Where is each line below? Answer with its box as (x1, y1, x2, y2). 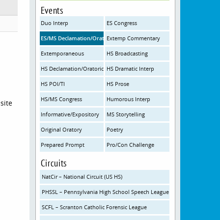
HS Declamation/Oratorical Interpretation (41, 65, 145, 72)
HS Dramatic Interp (107, 65, 155, 72)
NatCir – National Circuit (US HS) (41, 173, 122, 180)
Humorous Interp (107, 95, 151, 103)
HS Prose (107, 80, 130, 87)
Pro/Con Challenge (107, 141, 155, 148)
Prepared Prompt (41, 141, 85, 148)
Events (40, 4, 63, 16)
